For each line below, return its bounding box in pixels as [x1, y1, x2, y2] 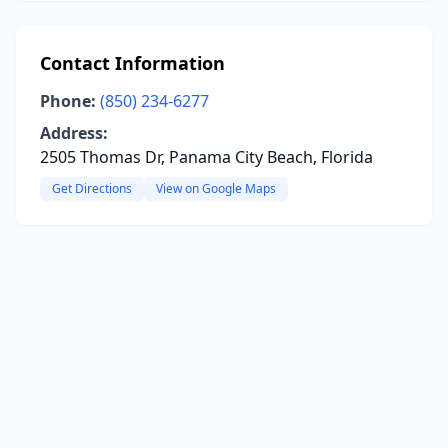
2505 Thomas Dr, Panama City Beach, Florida [40, 146, 373, 168]
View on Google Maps [156, 180, 276, 197]
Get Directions [52, 180, 132, 197]
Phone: [40, 90, 96, 112]
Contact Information [40, 51, 225, 75]
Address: [40, 122, 108, 144]
